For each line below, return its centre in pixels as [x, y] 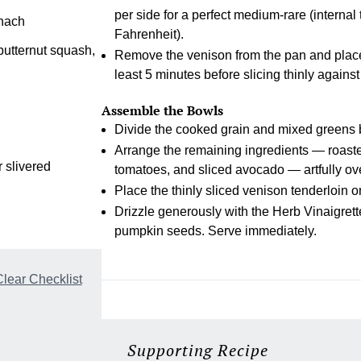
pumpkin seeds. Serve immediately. [215, 231]
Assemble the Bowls [162, 111]
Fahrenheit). [149, 35]
